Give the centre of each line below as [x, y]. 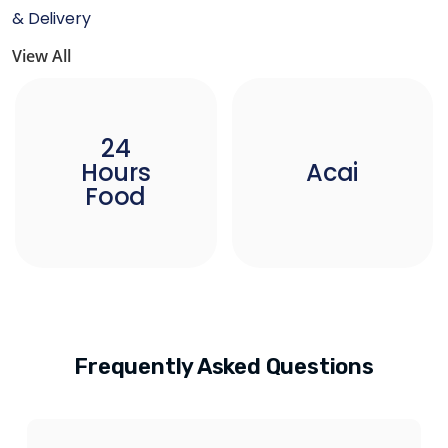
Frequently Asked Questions [224, 366]
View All [41, 56]
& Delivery [51, 18]
